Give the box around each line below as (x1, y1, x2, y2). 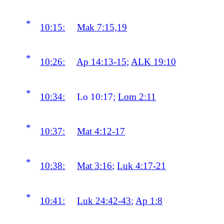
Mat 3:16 (77, 160, 112, 171)
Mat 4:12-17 (77, 126, 125, 137)
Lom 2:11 (118, 91, 156, 102)
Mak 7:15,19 (77, 22, 127, 33)
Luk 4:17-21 (117, 160, 166, 171)
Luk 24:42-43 (77, 195, 131, 206)
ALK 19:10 (131, 56, 176, 67)
